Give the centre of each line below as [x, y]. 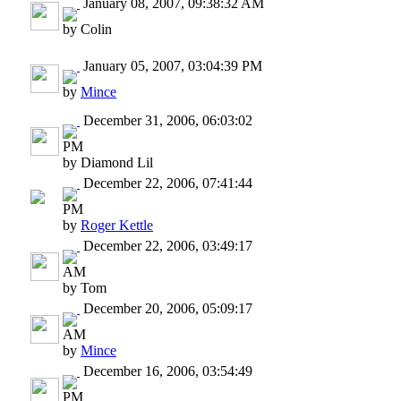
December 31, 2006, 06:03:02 [166, 120]
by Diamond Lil [108, 162]
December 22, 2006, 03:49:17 [166, 245]
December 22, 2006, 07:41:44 [166, 183]
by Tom [85, 287]
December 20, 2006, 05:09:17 [166, 308]
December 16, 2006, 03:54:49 [166, 371]
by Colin [87, 29]
